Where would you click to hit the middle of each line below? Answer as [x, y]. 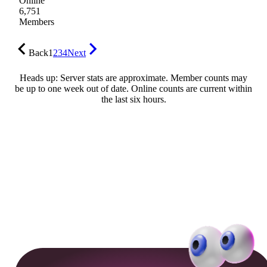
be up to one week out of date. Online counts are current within [133, 89]
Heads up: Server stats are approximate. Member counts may [133, 78]
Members [37, 22]
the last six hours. [133, 100]
